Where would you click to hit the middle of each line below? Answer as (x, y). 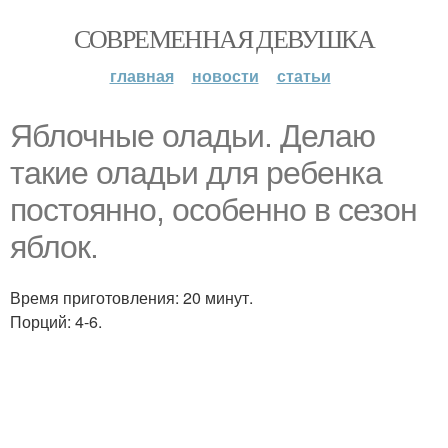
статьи (303, 75)
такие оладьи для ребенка (196, 173)
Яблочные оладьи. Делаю (192, 136)
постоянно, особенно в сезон (213, 210)
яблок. (54, 247)
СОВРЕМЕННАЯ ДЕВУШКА (224, 38)
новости (225, 75)
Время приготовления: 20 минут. (131, 297)
